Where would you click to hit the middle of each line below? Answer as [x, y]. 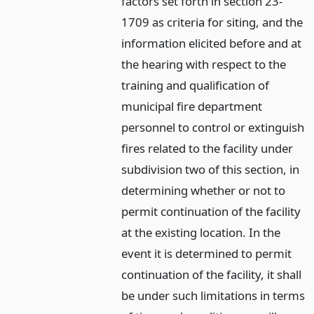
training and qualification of [196, 85]
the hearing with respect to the [204, 64]
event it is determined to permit [207, 253]
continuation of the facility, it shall [212, 274]
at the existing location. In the [201, 232]
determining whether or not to [204, 190]
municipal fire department [192, 106]
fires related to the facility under [207, 148]
